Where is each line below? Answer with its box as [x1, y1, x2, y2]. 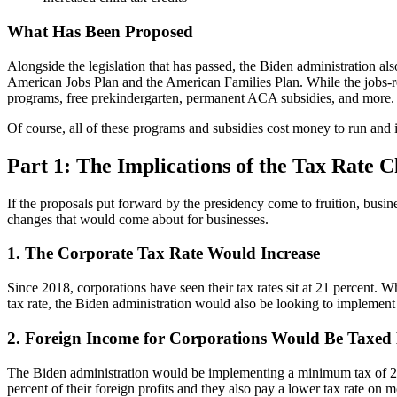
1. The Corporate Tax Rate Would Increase [7, 244, 320, 263]
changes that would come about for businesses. [7, 211, 269, 227]
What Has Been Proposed [7, 22, 193, 42]
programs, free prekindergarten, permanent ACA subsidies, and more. [7, 90, 394, 105]
